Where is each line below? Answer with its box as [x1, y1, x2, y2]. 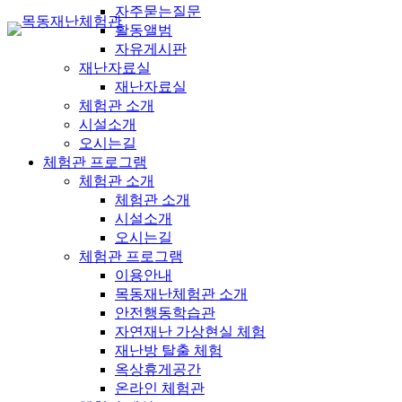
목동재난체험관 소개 [115, 285, 248, 301]
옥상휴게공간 [115, 361, 201, 377]
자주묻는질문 [115, 3, 201, 19]
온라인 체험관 [115, 380, 205, 396]
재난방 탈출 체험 [115, 342, 223, 358]
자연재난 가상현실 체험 [115, 323, 266, 339]
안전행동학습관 [115, 304, 215, 320]
